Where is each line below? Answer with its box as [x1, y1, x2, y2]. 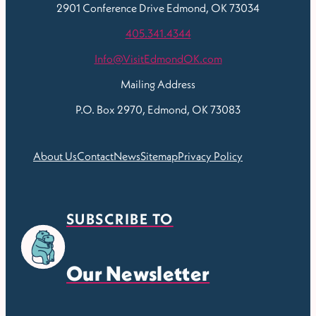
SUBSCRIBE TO [66, 209, 174, 229]
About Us [33, 149, 77, 164]
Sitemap [140, 149, 178, 164]
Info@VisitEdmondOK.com [94, 51, 222, 66]
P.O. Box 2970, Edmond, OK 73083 [75, 102, 241, 117]
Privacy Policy [178, 149, 243, 164]
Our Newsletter [66, 260, 210, 287]
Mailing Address [121, 77, 195, 92]
